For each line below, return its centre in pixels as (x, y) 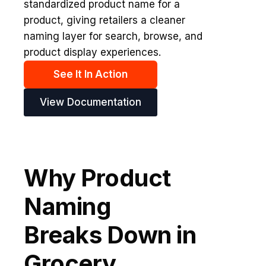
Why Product (97, 178)
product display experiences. (92, 52)
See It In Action (91, 74)
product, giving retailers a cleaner (104, 20)
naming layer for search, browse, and (113, 36)
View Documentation (91, 102)
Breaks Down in (110, 235)
